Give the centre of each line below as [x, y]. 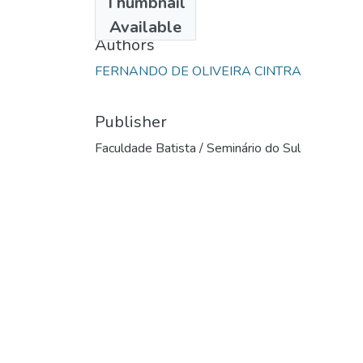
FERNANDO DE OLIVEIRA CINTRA [198, 71]
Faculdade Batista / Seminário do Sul [198, 148]
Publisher [131, 122]
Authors [125, 45]
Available [145, 27]
